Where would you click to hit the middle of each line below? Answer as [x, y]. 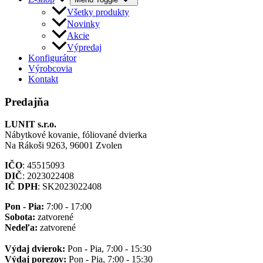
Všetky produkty [98, 12]
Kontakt [43, 79]
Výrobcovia [50, 68]
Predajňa [27, 102]
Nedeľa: [21, 228]
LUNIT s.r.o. [31, 124]
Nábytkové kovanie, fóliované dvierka [76, 135]
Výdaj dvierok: [35, 249]
